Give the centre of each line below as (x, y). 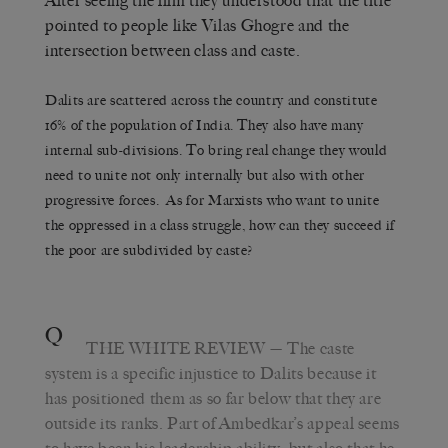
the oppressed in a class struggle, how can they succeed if (220, 225)
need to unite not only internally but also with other (205, 175)
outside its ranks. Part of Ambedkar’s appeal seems (223, 423)
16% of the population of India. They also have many (204, 125)
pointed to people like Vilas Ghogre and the (197, 25)
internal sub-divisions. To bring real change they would (216, 150)
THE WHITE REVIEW (176, 348)
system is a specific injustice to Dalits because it (211, 373)
